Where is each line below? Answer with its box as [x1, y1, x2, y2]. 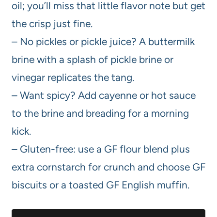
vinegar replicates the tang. [12, 71, 134, 83]
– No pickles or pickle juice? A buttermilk [12, 35, 195, 47]
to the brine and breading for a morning [12, 107, 189, 119]
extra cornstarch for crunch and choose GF [12, 160, 205, 173]
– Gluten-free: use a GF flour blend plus [12, 142, 190, 155]
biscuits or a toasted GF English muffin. [12, 178, 189, 191]
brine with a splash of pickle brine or [12, 53, 173, 65]
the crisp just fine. [12, 17, 93, 30]
